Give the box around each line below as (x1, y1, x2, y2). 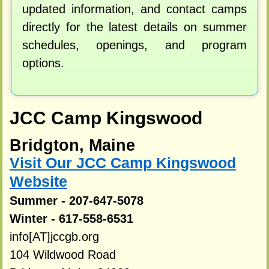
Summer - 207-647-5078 (9, 194, 144, 208)
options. (22, 56, 64, 70)
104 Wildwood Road (9, 248, 116, 262)
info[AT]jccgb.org (9, 230, 99, 244)
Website (9, 174, 67, 190)
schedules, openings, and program (22, 38, 247, 52)
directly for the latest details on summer (22, 20, 247, 34)
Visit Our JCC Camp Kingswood (9, 155, 236, 172)
